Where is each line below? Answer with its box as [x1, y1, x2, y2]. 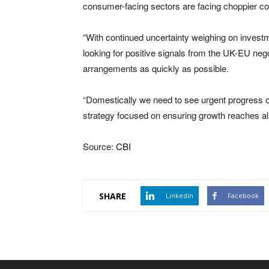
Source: [83, 140, 116, 153]
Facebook [228, 191, 259, 201]
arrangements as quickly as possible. [83, 62, 229, 75]
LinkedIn [166, 191, 193, 201]
